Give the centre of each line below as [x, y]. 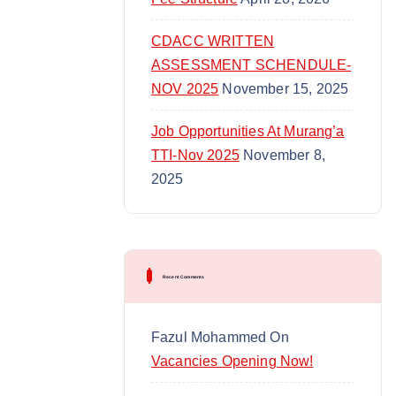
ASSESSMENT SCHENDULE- [251, 65]
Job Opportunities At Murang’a [248, 131]
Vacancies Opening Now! [232, 361]
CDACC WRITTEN [213, 41]
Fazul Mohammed [209, 337]
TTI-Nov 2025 [195, 155]
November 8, [284, 155]
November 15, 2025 [286, 88]
